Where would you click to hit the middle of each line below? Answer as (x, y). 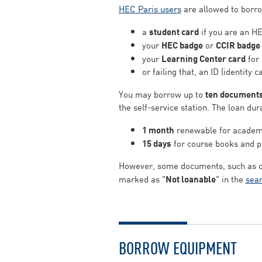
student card (174, 31)
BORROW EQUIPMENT (177, 247)
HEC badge (182, 44)
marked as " (142, 179)
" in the (230, 179)
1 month (158, 129)
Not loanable (190, 178)
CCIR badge (238, 44)
